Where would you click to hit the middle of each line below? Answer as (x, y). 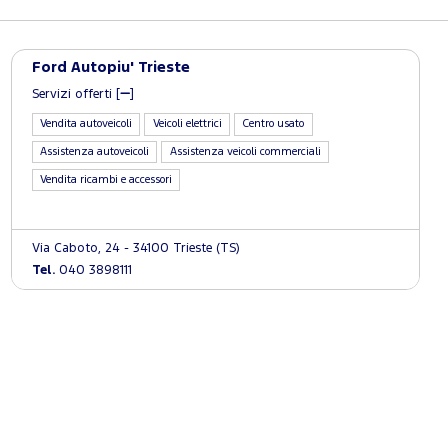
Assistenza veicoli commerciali (245, 152)
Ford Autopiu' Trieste (110, 67)
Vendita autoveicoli (86, 124)
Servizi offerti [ (75, 94)
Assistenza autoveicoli (94, 152)
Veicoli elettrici (187, 124)
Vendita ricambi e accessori (106, 179)
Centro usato (273, 124)
